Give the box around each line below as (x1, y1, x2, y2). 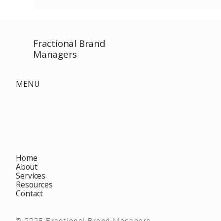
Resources (16, 179, 53, 190)
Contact (16, 188, 43, 199)
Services (16, 170, 46, 182)
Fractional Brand (33, 37, 106, 50)
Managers (33, 47, 77, 61)
